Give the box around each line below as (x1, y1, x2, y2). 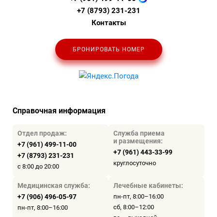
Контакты (91, 18, 126, 28)
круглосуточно (113, 159, 156, 167)
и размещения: (113, 137, 163, 145)
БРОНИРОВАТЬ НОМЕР (72, 46, 145, 53)
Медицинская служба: (17, 182, 91, 189)
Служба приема (113, 129, 165, 137)
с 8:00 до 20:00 (17, 163, 60, 170)
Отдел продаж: (17, 129, 67, 137)
